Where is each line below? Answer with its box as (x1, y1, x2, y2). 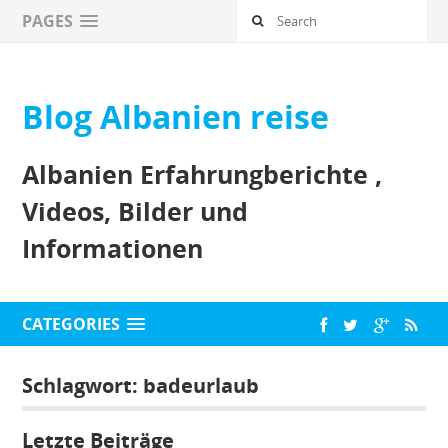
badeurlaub (143, 371, 260, 399)
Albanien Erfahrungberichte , (22, 156, 383, 191)
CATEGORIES (22, 312, 121, 335)
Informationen (22, 230, 204, 265)
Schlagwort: (22, 371, 144, 399)
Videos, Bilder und (22, 193, 249, 228)
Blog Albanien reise (22, 94, 330, 138)
